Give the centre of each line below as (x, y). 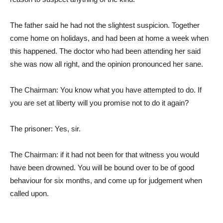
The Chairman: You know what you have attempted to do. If (106, 90)
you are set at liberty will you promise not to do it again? (99, 103)
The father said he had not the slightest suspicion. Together (105, 25)
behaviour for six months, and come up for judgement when (106, 180)
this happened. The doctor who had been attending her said (105, 51)
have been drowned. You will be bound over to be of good (102, 167)
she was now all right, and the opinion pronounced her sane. (107, 64)
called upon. (29, 193)
